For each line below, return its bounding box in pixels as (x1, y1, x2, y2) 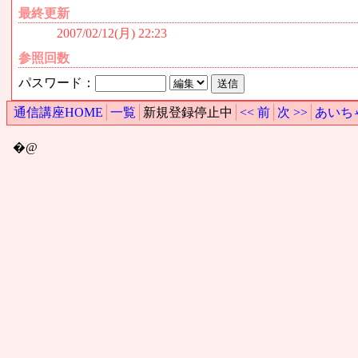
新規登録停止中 (143, 105, 233, 119)
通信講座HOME (14, 105, 103, 119)
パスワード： (18, 75, 96, 89)
